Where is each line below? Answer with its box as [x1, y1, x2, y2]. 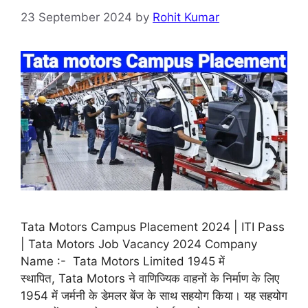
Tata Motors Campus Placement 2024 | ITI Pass [21, 219, 285, 234]
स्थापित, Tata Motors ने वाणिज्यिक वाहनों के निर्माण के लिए [21, 271, 279, 285]
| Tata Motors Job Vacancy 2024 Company [21, 236, 257, 251]
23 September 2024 [21, 10, 132, 24]
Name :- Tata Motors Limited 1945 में [21, 254, 225, 268]
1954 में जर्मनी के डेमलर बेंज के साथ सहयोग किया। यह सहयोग [21, 288, 287, 302]
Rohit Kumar [153, 10, 219, 24]
